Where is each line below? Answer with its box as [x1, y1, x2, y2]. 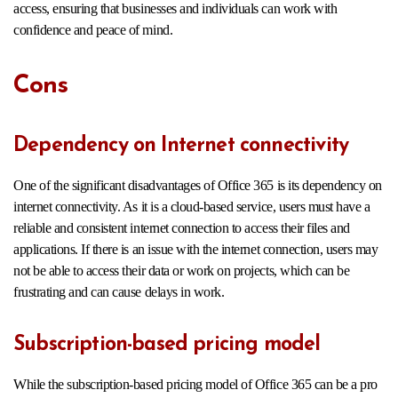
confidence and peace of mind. [13, 22, 173, 38]
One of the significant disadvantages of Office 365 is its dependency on [13, 178, 382, 194]
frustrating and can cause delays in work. [13, 284, 225, 300]
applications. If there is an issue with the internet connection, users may [13, 242, 378, 258]
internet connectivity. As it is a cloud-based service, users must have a [13, 199, 370, 215]
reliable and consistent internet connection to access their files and [13, 220, 350, 236]
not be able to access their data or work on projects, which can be [13, 263, 350, 279]
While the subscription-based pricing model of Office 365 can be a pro [13, 377, 378, 393]
